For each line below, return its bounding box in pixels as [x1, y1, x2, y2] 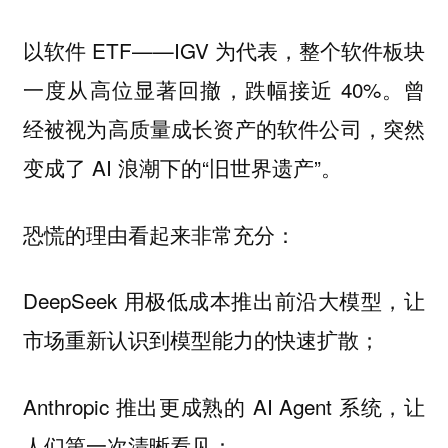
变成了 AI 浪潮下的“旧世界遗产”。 [22, 152, 342, 183]
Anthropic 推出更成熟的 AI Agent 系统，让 [22, 390, 426, 421]
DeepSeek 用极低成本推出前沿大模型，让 [22, 285, 426, 316]
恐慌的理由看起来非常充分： [22, 218, 296, 249]
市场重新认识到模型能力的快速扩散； [22, 324, 380, 355]
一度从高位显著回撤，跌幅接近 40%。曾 [22, 74, 426, 105]
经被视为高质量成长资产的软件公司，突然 [22, 113, 426, 144]
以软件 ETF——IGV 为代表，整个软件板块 [22, 35, 426, 66]
